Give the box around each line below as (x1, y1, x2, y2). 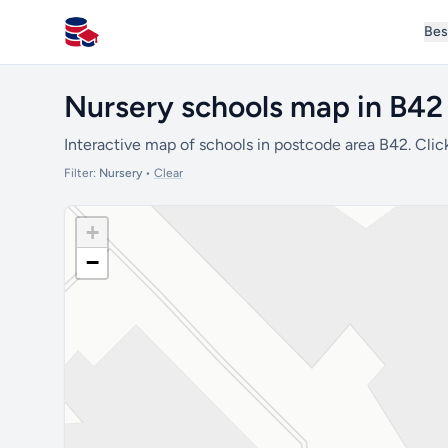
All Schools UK (63, 32, 168, 52)
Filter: (64, 166, 99, 180)
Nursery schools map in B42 (64, 88, 443, 125)
